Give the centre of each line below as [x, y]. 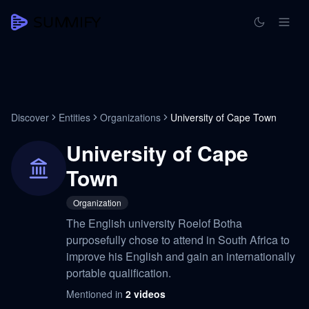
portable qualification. [119, 273]
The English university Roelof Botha [154, 223]
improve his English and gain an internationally [181, 256]
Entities [74, 117]
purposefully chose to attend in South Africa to [178, 240]
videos [150, 294]
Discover [30, 117]
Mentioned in [96, 294]
